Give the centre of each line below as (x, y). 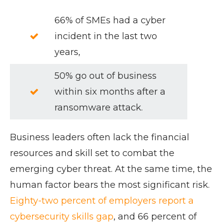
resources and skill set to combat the (92, 153)
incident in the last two (106, 36)
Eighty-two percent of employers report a (102, 201)
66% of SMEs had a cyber (110, 21)
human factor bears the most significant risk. (110, 185)
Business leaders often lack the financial (100, 138)
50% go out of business (106, 76)
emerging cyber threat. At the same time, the (111, 169)
